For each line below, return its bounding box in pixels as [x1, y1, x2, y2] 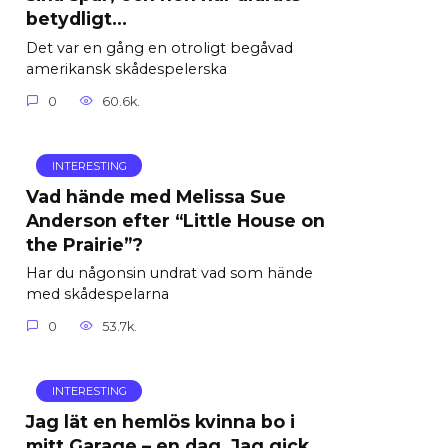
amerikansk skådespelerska [26, 60, 227, 78]
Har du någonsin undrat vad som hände [26, 264, 313, 283]
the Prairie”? [26, 233, 143, 255]
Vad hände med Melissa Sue [26, 185, 286, 207]
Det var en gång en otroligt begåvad [26, 39, 293, 57]
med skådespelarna [26, 285, 169, 304]
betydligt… [26, 7, 127, 29]
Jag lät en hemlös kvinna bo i [26, 410, 295, 432]
